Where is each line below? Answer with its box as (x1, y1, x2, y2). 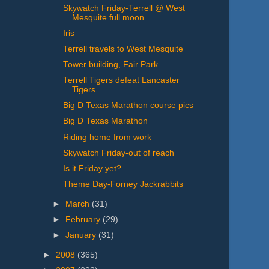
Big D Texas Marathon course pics (62, 101, 193, 110)
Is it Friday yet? (62, 163, 121, 173)
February (65, 214, 103, 224)
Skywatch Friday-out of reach (62, 148, 174, 157)
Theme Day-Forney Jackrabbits (62, 179, 183, 189)
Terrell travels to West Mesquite (62, 44, 183, 53)
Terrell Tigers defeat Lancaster (62, 76, 180, 85)
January (65, 231, 99, 240)
